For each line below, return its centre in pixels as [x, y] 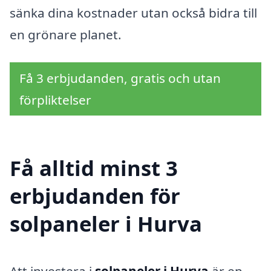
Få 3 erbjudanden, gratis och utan [120, 78]
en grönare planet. [66, 34]
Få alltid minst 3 [94, 168]
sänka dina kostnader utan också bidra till [133, 13]
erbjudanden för [95, 196]
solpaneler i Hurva [106, 224]
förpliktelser [55, 100]
